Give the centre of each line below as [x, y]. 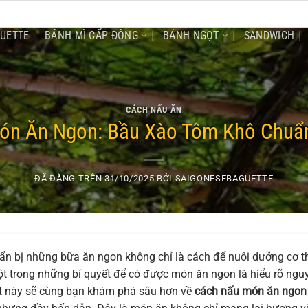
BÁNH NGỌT [191, 35]
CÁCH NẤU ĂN [154, 109]
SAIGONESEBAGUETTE [224, 179]
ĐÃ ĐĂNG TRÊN [69, 179]
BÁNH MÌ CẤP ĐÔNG [91, 35]
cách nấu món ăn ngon [251, 291]
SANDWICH [269, 35]
